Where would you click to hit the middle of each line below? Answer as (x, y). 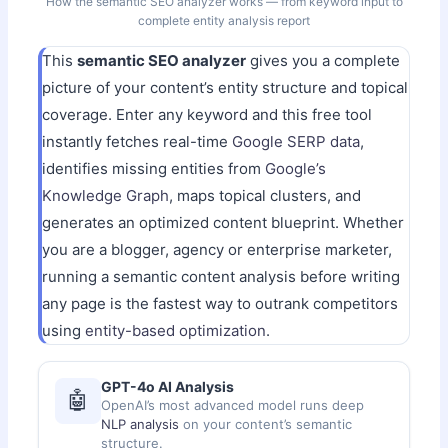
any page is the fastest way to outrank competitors (220, 303)
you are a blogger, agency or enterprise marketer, (217, 249)
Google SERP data (296, 141)
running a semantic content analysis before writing (221, 276)
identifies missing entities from (154, 168)
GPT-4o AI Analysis (168, 386)
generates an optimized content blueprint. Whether (223, 222)
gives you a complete (323, 60)
